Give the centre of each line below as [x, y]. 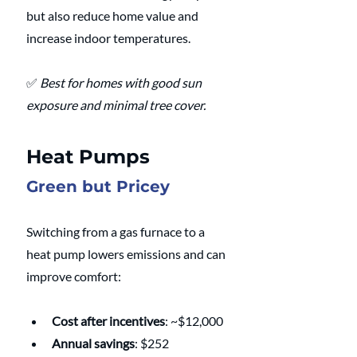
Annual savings [93, 343]
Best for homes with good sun [122, 82]
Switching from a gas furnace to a [117, 231]
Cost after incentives [108, 320]
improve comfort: [74, 276]
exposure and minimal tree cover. [116, 104]
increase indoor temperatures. [108, 37]
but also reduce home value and [114, 15]
